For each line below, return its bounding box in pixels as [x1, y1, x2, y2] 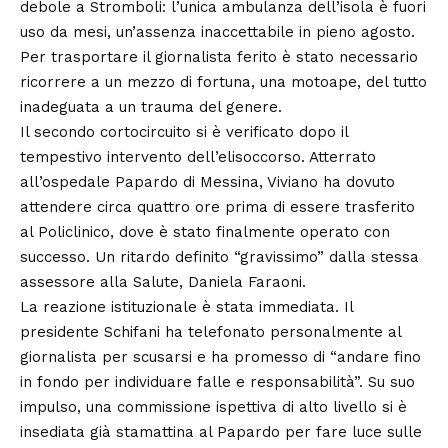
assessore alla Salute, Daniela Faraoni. [20, 272, 306, 291]
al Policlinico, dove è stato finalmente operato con [20, 222, 390, 241]
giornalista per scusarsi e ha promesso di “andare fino [20, 347, 421, 366]
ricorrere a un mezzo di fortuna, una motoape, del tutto [20, 72, 427, 91]
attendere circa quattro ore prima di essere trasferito [20, 197, 415, 216]
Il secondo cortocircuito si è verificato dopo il [20, 122, 348, 141]
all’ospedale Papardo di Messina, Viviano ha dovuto [20, 172, 395, 191]
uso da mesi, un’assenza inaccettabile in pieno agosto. [20, 22, 415, 41]
